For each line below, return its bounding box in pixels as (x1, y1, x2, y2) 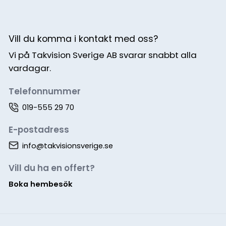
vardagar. (8, 62, 51, 75)
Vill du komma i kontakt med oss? (8, 32, 158, 45)
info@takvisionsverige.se (22, 140, 113, 151)
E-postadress (8, 124, 69, 136)
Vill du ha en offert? (8, 162, 95, 175)
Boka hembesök (8, 178, 73, 189)
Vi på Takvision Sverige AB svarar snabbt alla (8, 49, 197, 62)
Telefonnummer (8, 85, 81, 98)
